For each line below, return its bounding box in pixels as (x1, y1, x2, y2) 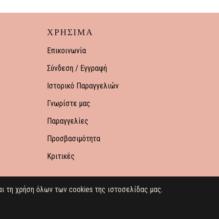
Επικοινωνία (47, 46, 86, 55)
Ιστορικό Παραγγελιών (47, 81, 119, 90)
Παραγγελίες (47, 116, 88, 126)
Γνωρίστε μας (47, 99, 90, 108)
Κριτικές (47, 152, 75, 161)
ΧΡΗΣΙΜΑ (47, 27, 93, 37)
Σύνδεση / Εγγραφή (47, 64, 107, 73)
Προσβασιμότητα (47, 134, 100, 143)
